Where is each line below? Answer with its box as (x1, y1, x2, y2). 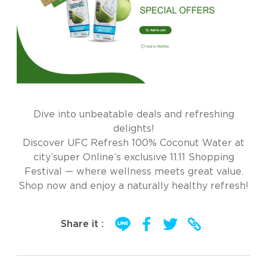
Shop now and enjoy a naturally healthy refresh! (18, 181, 249, 191)
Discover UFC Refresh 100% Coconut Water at (23, 138, 244, 148)
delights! (113, 124, 154, 133)
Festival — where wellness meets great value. (24, 167, 243, 176)
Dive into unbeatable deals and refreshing (33, 110, 234, 119)
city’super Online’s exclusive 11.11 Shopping (33, 153, 234, 162)
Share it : (61, 219, 104, 229)
